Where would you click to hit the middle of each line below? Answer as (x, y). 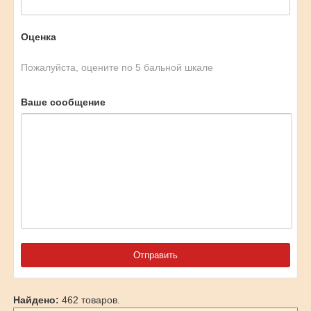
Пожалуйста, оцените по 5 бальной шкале (117, 67)
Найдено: (36, 300)
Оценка (38, 37)
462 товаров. (89, 300)
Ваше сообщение (63, 102)
